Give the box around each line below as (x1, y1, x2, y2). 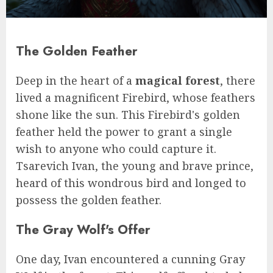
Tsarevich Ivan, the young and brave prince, (16, 158, 253, 173)
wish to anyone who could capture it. (16, 141, 216, 156)
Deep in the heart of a (16, 73, 135, 88)
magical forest (135, 73, 220, 88)
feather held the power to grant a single (16, 124, 232, 139)
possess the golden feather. (16, 192, 161, 207)
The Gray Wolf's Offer (16, 219, 151, 239)
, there (220, 73, 255, 88)
